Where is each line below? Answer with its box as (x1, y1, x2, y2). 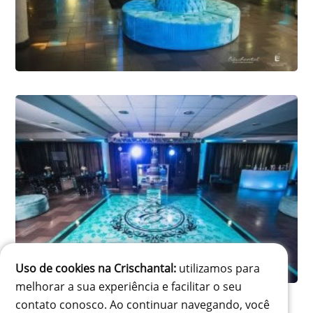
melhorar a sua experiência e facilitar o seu (15, 278, 242, 294)
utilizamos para (176, 260, 261, 276)
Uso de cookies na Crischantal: (15, 260, 177, 276)
